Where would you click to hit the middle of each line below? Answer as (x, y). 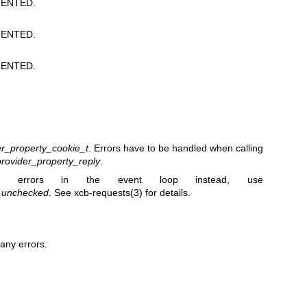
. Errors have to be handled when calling (176, 148)
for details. (166, 193)
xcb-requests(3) (108, 193)
